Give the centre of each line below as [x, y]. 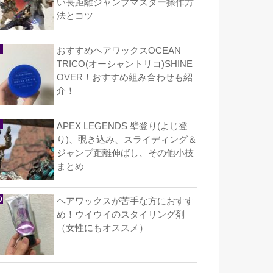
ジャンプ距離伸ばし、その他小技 [125, 153]
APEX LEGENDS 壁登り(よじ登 [122, 126]
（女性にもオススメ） [102, 228]
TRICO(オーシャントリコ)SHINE [125, 64]
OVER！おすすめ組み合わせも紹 [125, 78]
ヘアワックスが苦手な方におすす [125, 201]
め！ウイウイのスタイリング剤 [121, 214]
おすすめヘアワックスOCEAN [119, 51]
